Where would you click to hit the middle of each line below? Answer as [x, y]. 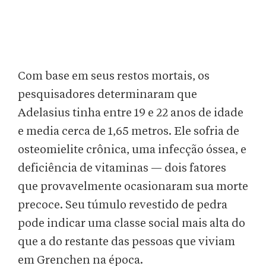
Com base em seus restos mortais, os [114, 76]
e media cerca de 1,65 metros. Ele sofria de [129, 132]
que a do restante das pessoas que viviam [126, 242]
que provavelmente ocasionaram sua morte [133, 187]
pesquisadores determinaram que [107, 95]
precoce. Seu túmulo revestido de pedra [123, 205]
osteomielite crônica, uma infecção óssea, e [132, 150]
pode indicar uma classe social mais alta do [132, 224]
